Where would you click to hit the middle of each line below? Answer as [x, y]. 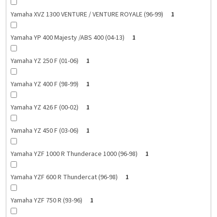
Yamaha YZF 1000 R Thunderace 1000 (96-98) [74, 154]
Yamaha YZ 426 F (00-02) [44, 108]
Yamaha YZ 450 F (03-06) [44, 131]
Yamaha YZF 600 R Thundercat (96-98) [64, 178]
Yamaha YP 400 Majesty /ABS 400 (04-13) [67, 38]
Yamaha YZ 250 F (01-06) [44, 61]
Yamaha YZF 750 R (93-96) [46, 201]
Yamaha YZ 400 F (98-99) [44, 85]
